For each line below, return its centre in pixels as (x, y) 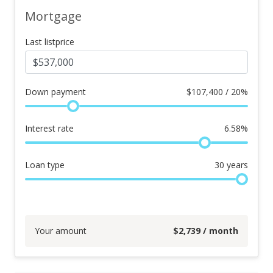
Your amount (61, 231)
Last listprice (50, 42)
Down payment (55, 92)
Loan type (45, 165)
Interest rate (49, 128)
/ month (219, 231)
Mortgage (53, 16)
